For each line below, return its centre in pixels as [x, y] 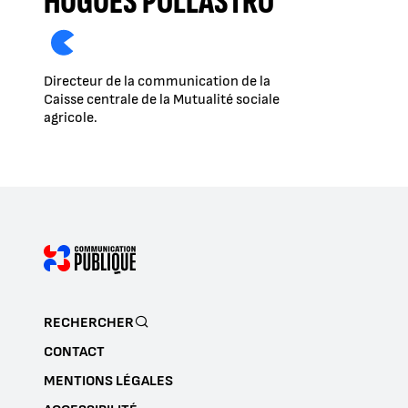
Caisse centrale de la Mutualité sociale [162, 100]
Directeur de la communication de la [157, 82]
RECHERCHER [89, 323]
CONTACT [74, 352]
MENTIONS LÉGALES [108, 381]
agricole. [73, 118]
